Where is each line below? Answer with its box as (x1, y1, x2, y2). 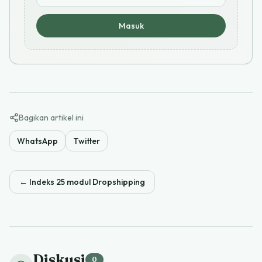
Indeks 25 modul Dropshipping (29, 177, 145, 188)
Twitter (73, 136, 100, 147)
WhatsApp (17, 136, 58, 147)
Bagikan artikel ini (19, 112, 84, 123)
